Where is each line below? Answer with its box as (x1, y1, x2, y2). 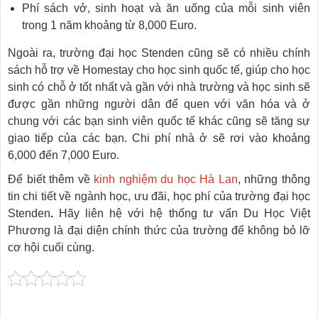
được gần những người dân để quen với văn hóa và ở (8, 98, 310, 110)
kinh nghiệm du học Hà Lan (94, 173, 238, 185)
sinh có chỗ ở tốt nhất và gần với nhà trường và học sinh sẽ (8, 81, 310, 93)
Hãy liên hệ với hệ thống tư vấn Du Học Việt (53, 207, 310, 219)
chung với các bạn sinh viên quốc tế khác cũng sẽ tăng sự (8, 115, 310, 127)
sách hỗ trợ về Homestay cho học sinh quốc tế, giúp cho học (8, 64, 310, 76)
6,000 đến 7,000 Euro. (8, 149, 119, 161)
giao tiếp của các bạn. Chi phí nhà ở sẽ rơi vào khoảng (8, 132, 310, 144)
